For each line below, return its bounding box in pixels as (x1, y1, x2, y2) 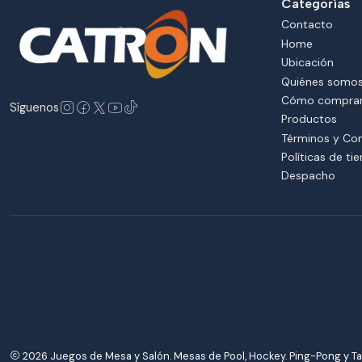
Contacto (281, 17, 333, 32)
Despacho (281, 168, 335, 183)
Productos (281, 112, 337, 127)
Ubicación (281, 55, 334, 70)
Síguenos (10, 100, 59, 116)
